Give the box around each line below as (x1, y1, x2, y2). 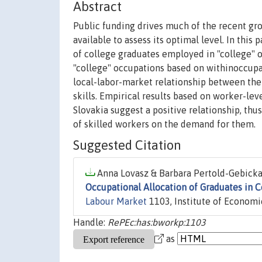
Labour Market (85, 196, 147, 207)
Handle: (73, 217, 108, 228)
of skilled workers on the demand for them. (73, 119, 256, 130)
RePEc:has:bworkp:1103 (108, 217, 206, 228)
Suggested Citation (73, 137, 181, 153)
